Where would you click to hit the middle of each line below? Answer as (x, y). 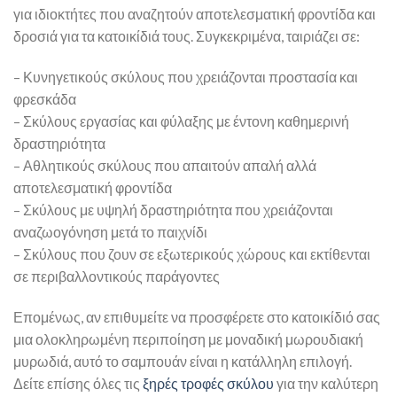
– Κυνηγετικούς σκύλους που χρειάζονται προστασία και (186, 77)
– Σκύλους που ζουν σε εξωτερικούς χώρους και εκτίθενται (192, 254)
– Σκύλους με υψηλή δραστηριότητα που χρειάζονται (173, 210)
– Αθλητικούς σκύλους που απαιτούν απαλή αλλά (165, 166)
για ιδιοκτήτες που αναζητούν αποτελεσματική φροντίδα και (195, 14)
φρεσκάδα (45, 99)
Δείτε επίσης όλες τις (78, 383)
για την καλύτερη (326, 383)
